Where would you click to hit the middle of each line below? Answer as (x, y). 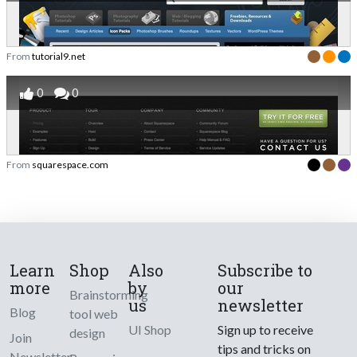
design (87, 333)
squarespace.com (70, 165)
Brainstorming (108, 295)
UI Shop (150, 330)
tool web (93, 314)
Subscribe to (265, 271)
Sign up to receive (266, 330)
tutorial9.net (59, 57)
